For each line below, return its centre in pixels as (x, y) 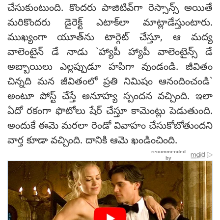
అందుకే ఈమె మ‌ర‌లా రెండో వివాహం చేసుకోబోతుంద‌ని (110, 127)
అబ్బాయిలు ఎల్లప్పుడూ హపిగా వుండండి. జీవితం (110, 68)
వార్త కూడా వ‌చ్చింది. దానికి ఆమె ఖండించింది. (92, 141)
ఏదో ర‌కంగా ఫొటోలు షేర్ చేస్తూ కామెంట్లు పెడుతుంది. (110, 112)
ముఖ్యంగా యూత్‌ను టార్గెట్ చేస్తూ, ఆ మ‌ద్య (110, 38)
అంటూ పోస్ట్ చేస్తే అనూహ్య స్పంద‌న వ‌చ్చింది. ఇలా (110, 97)
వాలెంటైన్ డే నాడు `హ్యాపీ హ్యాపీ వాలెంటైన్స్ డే (110, 53)
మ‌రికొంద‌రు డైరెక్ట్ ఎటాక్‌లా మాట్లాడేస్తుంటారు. (110, 24)
